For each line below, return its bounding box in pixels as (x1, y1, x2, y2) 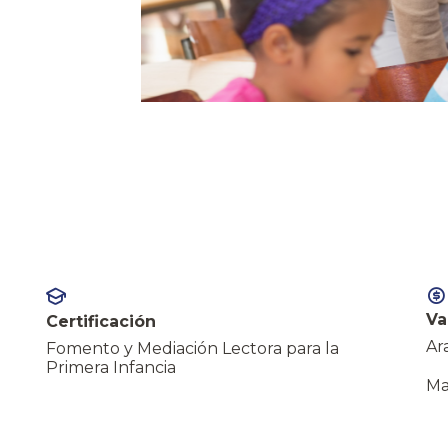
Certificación (46, 311, 156, 331)
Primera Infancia (46, 357, 176, 377)
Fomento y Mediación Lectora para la (46, 338, 339, 358)
